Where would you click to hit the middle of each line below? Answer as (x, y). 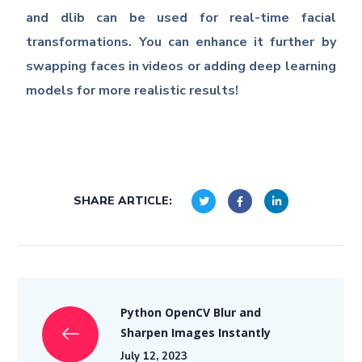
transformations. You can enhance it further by (181, 42)
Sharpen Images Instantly (196, 335)
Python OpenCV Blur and (191, 315)
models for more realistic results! (133, 91)
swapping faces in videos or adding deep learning (181, 67)
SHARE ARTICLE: (123, 201)
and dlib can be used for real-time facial (181, 18)
